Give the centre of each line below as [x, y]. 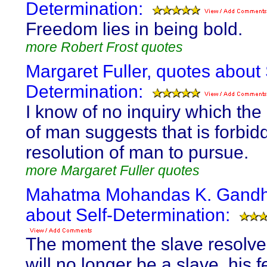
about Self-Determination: [128, 215]
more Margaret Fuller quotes [113, 170]
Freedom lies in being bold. [134, 29]
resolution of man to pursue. [137, 152]
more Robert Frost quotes [104, 47]
